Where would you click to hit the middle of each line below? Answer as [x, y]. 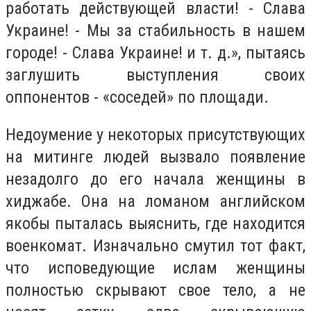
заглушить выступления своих [155, 75]
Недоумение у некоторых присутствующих [155, 134]
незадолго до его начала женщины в [155, 179]
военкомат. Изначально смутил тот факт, [155, 245]
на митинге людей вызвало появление [155, 157]
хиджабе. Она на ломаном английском [155, 201]
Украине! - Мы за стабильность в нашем [155, 31]
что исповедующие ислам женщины [155, 268]
